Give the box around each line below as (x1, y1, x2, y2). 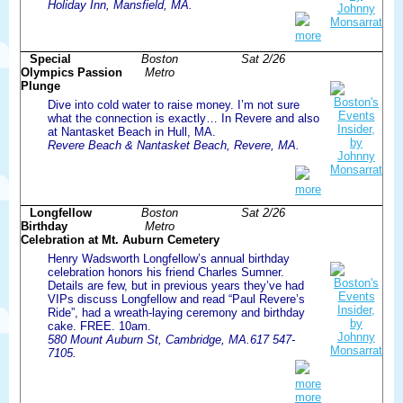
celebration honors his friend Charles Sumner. (48, 264, 284, 279)
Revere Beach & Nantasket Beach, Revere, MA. (48, 138, 300, 152)
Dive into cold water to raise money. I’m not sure (48, 97, 300, 112)
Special (30, 51, 71, 66)
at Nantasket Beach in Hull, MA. (48, 124, 216, 139)
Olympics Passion (21, 65, 122, 79)
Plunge (21, 78, 60, 93)
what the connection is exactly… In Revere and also (48, 111, 319, 125)
